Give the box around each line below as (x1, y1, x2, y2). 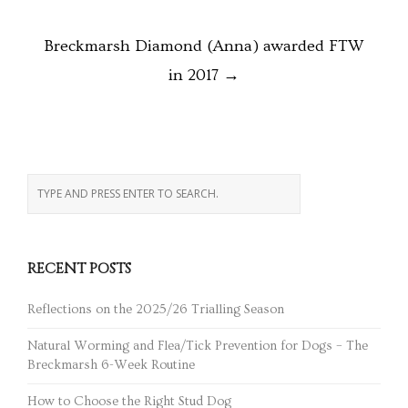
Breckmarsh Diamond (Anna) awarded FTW (44, 36, 364, 56)
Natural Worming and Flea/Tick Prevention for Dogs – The (27, 338, 368, 353)
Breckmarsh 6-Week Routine (27, 357, 195, 372)
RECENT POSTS (27, 258, 131, 279)
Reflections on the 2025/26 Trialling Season (27, 301, 284, 317)
